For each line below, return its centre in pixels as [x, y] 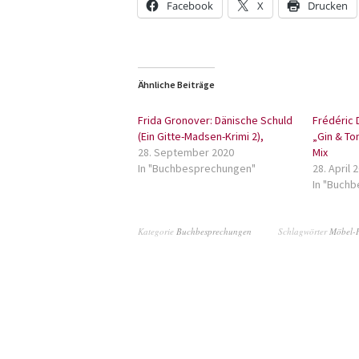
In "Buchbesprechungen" [197, 168]
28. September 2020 [186, 152]
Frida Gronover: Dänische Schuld [215, 120]
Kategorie [157, 231]
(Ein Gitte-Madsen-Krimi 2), [201, 136]
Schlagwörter [304, 231]
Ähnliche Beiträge [176, 85]
